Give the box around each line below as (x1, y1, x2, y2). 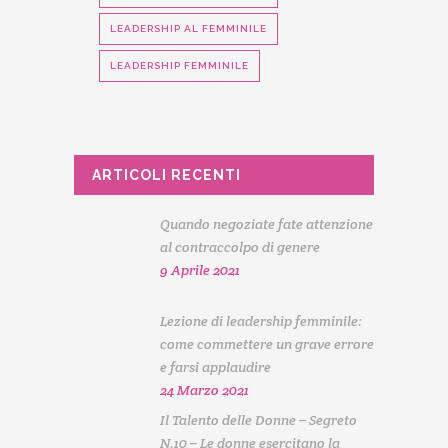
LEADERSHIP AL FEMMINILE (110, 23, 267, 34)
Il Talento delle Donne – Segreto (159, 410, 357, 429)
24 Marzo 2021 (159, 380, 249, 399)
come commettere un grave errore (159, 334, 374, 353)
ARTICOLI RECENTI (92, 167, 241, 183)
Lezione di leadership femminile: (159, 311, 362, 330)
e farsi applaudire (159, 357, 271, 376)
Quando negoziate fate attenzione (159, 215, 373, 233)
